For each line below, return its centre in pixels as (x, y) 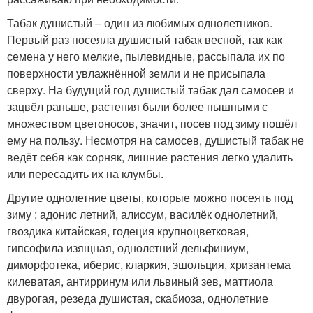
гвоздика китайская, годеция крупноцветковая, (128, 231)
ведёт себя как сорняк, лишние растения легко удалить (150, 157)
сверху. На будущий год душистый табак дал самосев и (151, 90)
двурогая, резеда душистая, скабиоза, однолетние (138, 298)
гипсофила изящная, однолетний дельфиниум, (128, 248)
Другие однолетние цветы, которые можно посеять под (150, 197)
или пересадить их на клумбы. (85, 174)
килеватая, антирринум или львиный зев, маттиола (140, 281)
